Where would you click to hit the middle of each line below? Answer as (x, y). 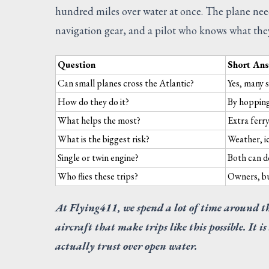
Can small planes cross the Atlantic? (126, 83)
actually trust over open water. (126, 246)
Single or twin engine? (98, 157)
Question (77, 64)
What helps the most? (99, 120)
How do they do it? (94, 101)
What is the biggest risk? (104, 139)
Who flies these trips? (98, 176)
